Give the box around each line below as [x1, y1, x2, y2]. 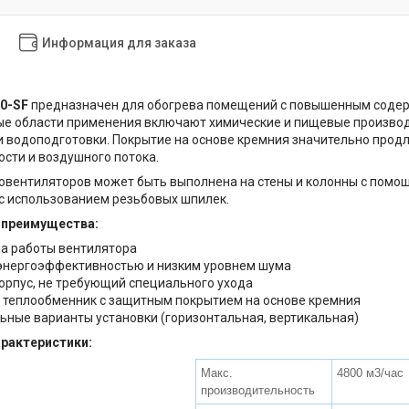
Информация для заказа [42, 35, 196, 50]
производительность [201, 383, 315, 397]
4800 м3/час [337, 365, 404, 380]
